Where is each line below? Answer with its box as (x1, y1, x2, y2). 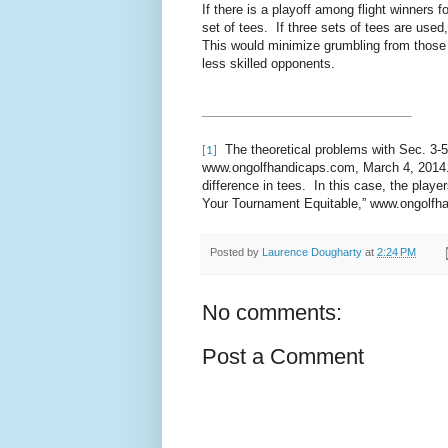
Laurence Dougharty (262, 246, 362, 259)
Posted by (210, 246, 262, 259)
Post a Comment (202, 343, 364, 369)
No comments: (202, 299, 342, 325)
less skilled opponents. (202, 56, 335, 72)
